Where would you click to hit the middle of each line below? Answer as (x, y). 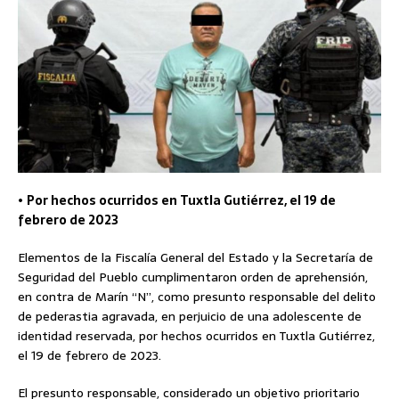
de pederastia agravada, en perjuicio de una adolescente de (190, 317)
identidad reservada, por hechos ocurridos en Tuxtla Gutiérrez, (196, 336)
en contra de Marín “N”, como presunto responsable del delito (197, 297)
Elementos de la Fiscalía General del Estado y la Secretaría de (195, 258)
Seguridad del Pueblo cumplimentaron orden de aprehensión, (193, 277)
